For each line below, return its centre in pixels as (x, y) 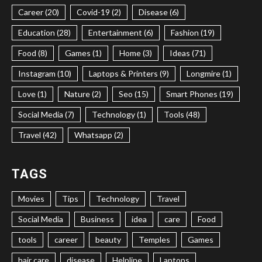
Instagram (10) (45, 73)
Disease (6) (159, 12)
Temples (154, 239)
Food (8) (33, 53)
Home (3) (136, 53)
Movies (31, 198)
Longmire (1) (209, 73)
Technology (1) (119, 114)
